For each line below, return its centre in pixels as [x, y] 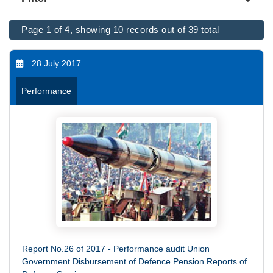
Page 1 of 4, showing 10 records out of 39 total [120, 30]
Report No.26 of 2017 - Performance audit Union [116, 249]
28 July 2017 [56, 64]
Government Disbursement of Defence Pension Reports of [134, 262]
